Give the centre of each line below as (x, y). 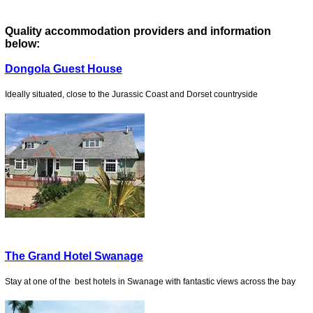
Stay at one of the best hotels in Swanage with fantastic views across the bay (151, 281)
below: (22, 43)
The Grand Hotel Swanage (74, 256)
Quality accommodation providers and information (138, 31)
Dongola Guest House (63, 68)
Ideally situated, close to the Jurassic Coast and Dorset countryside (131, 94)
